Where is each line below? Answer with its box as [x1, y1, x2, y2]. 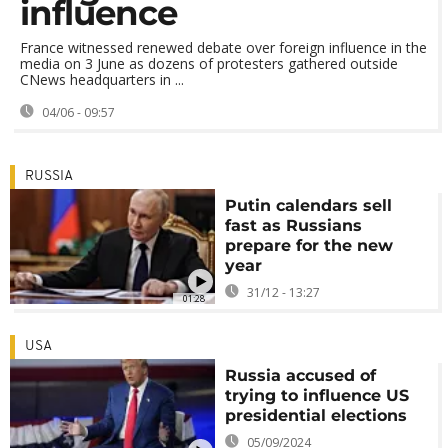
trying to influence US [225, 386, 410, 405]
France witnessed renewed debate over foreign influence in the [20, 38, 427, 57]
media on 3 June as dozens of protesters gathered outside [20, 54, 398, 73]
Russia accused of [225, 366, 377, 385]
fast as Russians [225, 216, 363, 235]
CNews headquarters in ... [20, 70, 184, 89]
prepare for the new [225, 236, 394, 255]
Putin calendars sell [225, 196, 393, 215]
